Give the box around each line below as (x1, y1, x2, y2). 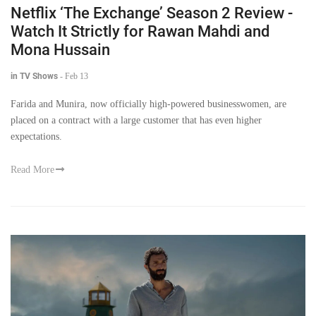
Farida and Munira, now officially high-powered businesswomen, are (11, 98, 286, 109)
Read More (11, 164, 54, 175)
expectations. (11, 130, 62, 142)
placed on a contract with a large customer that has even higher (11, 114, 262, 126)
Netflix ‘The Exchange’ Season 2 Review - (11, 4, 293, 22)
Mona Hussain (11, 40, 110, 59)
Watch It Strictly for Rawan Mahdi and (11, 22, 269, 40)
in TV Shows (11, 71, 58, 81)
